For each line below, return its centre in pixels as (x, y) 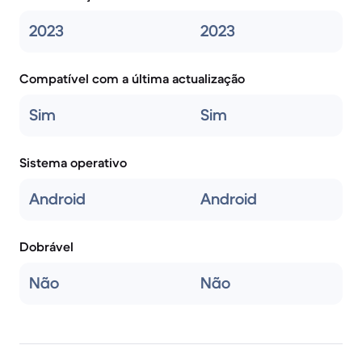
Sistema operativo (73, 162)
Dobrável (46, 246)
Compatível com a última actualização (132, 78)
